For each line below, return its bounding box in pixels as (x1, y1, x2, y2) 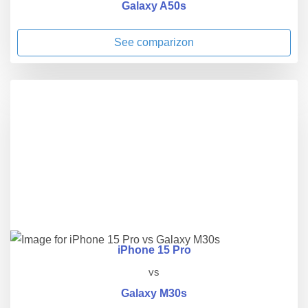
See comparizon (114, 36, 194, 49)
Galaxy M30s (121, 287, 187, 300)
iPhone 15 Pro (117, 244, 191, 256)
